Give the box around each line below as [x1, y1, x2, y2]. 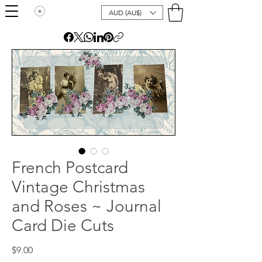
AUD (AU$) [109, 8, 142, 17]
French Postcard [12, 158, 128, 177]
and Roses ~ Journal [12, 196, 161, 216]
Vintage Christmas [12, 177, 145, 196]
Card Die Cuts [12, 216, 114, 235]
